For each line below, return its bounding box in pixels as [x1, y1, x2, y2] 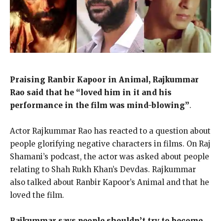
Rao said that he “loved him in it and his [10, 87, 172, 97]
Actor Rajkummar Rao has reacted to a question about [10, 126, 211, 136]
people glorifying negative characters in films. [10, 139, 184, 148]
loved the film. [10, 190, 64, 200]
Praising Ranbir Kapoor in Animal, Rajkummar [10, 74, 199, 84]
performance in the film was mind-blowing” [10, 100, 189, 110]
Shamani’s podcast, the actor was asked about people [10, 151, 209, 161]
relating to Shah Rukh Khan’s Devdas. [10, 164, 150, 174]
